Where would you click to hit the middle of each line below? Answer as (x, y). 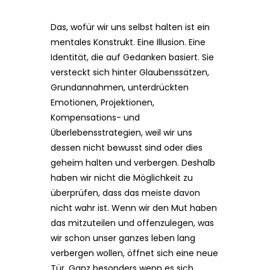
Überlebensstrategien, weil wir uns (121, 133)
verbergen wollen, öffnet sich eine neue (134, 253)
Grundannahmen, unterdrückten (120, 87)
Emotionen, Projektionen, (102, 102)
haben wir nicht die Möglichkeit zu (122, 178)
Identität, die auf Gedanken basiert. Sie (132, 57)
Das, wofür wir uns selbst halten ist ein (130, 27)
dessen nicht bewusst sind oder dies (127, 148)
